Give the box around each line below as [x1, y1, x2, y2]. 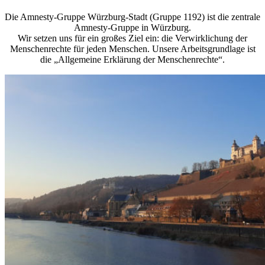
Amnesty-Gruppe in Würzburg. [74, 22, 191, 33]
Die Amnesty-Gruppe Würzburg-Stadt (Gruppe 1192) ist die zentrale [5, 11, 260, 22]
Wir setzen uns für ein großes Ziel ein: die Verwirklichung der [18, 33, 247, 43]
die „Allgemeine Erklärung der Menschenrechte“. [40, 54, 225, 64]
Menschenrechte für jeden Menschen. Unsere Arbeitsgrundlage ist [9, 43, 256, 54]
